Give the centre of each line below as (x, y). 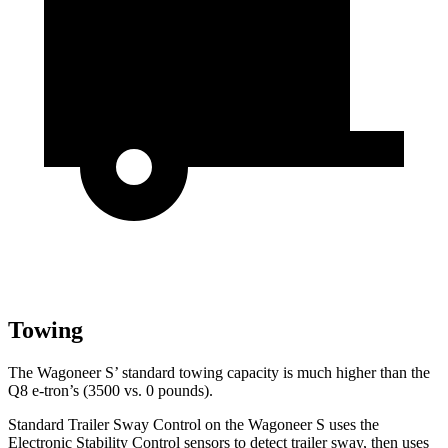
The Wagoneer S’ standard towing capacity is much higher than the (219, 372)
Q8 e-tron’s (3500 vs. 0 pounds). (110, 390)
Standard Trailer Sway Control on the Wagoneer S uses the (193, 424)
